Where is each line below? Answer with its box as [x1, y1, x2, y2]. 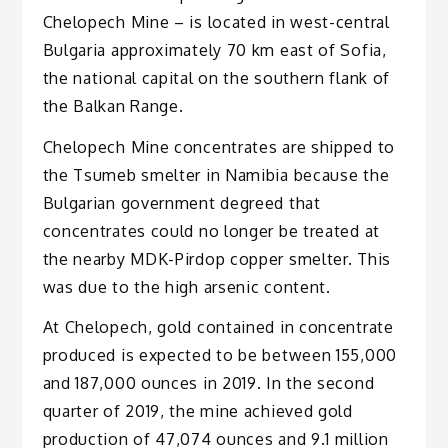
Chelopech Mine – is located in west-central [42, 11, 390, 32]
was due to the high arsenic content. [42, 276, 331, 297]
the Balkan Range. [42, 95, 184, 116]
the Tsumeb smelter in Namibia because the [42, 164, 390, 185]
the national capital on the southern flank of [42, 67, 391, 88]
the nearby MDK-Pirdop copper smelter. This [42, 248, 391, 269]
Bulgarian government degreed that [42, 192, 321, 213]
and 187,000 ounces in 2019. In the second [42, 373, 375, 394]
